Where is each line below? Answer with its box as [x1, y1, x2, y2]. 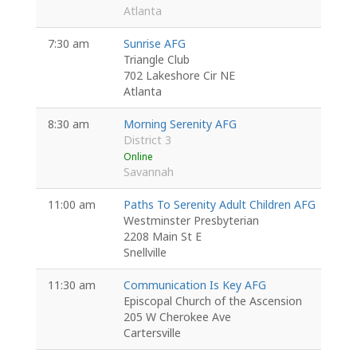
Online [123, 150, 153, 163]
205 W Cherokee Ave [123, 309, 231, 324]
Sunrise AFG [123, 36, 186, 51]
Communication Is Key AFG [123, 277, 266, 292]
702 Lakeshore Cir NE [123, 68, 235, 83]
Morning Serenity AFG [123, 116, 237, 131]
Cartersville [123, 325, 181, 340]
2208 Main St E [123, 229, 202, 244]
